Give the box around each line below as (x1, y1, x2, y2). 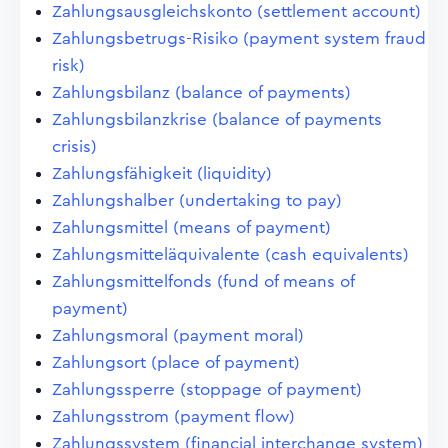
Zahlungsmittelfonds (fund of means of (52, 273, 354, 290)
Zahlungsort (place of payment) (52, 354, 300, 371)
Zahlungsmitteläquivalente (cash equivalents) (52, 246, 409, 263)
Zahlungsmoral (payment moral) (52, 327, 304, 344)
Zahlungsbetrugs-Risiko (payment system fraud (52, 30, 426, 47)
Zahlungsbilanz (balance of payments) (52, 84, 351, 101)
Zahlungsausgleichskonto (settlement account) (52, 3, 421, 20)
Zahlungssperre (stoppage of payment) (52, 381, 362, 398)
